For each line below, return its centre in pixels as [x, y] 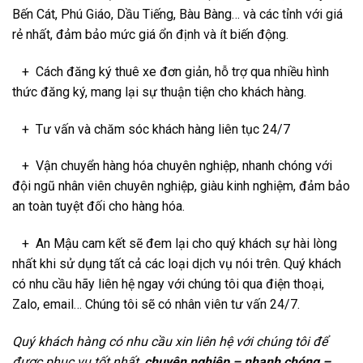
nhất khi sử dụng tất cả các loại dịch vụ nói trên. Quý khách [177, 264]
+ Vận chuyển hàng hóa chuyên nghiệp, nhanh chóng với [172, 166]
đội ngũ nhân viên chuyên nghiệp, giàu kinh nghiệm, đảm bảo [181, 186]
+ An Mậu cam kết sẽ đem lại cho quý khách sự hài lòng [175, 244]
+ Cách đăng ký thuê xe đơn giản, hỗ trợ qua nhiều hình [171, 71]
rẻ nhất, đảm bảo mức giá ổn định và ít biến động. [150, 35]
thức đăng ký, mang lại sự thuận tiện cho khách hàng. [159, 92]
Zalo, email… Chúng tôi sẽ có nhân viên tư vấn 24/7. [156, 305]
